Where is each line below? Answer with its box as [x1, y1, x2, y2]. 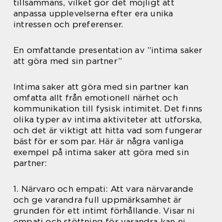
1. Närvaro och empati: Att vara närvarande [13, 184, 194, 194]
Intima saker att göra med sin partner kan [13, 82, 189, 92]
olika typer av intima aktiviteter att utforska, [13, 114, 202, 124]
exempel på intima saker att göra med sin [13, 147, 189, 157]
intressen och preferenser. [13, 19, 123, 29]
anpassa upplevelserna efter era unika [13, 8, 173, 18]
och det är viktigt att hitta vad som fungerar [13, 125, 203, 135]
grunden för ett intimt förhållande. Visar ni [13, 206, 195, 216]
